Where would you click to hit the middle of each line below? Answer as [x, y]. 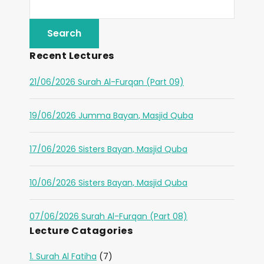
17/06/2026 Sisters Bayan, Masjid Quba [108, 149]
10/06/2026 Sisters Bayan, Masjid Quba [108, 183]
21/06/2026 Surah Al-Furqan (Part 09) [107, 82]
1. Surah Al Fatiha [63, 256]
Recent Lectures [72, 56]
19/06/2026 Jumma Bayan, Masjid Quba [111, 115]
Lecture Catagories [81, 231]
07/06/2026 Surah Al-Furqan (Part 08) [108, 216]
